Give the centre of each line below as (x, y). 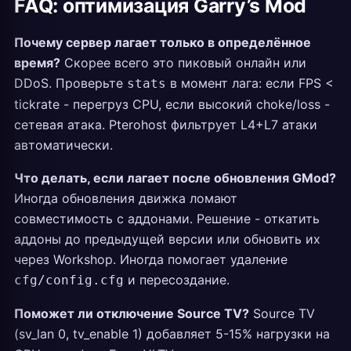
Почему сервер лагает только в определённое (163, 42)
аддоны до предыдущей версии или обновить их (167, 239)
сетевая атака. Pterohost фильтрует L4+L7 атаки (166, 125)
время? (37, 63)
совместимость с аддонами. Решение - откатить (167, 219)
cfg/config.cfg (69, 280)
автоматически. (63, 145)
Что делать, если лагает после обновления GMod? (175, 178)
